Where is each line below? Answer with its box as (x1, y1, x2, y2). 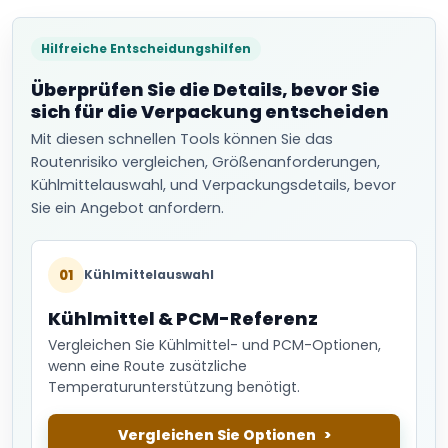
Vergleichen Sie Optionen (117, 425, 316, 445)
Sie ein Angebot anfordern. (31, 198, 224, 218)
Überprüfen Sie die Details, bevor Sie (31, 77, 380, 102)
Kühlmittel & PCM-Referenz (48, 306, 318, 331)
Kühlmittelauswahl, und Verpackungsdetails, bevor (31, 175, 396, 195)
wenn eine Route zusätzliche (48, 356, 247, 376)
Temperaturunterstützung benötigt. (48, 377, 300, 397)
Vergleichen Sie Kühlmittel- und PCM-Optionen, (48, 335, 381, 355)
